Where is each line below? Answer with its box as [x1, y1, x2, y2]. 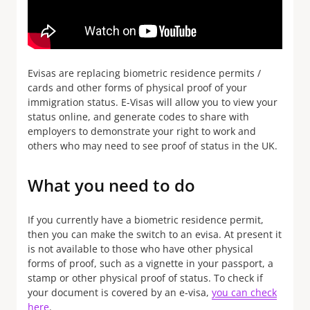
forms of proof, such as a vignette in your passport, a [28, 257, 273, 270]
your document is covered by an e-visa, [28, 286, 212, 299]
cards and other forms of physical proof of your [28, 81, 247, 94]
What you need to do [28, 174, 195, 197]
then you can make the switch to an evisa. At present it [28, 228, 282, 241]
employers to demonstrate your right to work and [28, 125, 256, 138]
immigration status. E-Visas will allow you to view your [28, 95, 277, 109]
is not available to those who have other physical [28, 242, 253, 255]
